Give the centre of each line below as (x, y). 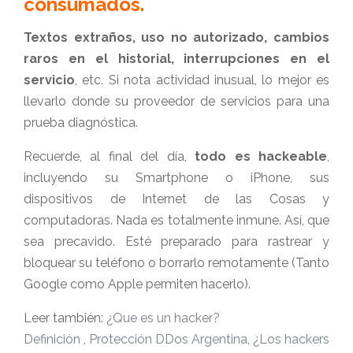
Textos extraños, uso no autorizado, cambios (176, 37)
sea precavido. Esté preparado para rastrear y (176, 242)
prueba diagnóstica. (81, 123)
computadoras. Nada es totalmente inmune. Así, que (176, 220)
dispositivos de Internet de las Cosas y (176, 199)
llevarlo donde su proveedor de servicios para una (176, 101)
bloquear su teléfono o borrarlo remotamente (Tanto (176, 263)
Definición (54, 339)
